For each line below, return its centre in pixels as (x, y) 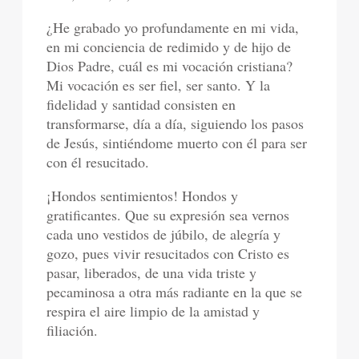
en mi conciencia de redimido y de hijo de (169, 46)
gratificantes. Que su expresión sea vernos (168, 214)
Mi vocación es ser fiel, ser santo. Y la (159, 85)
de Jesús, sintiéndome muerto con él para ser (177, 142)
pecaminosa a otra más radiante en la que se (175, 291)
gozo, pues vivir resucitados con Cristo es (168, 253)
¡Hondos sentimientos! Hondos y (143, 195)
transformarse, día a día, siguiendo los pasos (175, 123)
